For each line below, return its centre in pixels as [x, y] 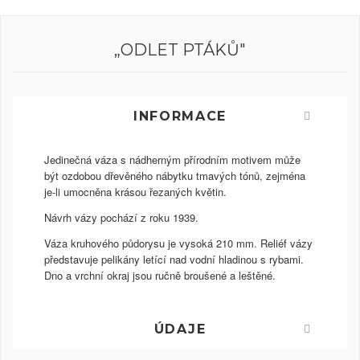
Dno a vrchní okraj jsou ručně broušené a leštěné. [160, 276]
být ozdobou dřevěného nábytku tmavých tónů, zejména [175, 176]
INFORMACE [180, 117]
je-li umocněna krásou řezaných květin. [136, 192]
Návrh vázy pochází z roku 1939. [122, 218]
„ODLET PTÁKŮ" [180, 50]
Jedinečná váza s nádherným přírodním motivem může [173, 160]
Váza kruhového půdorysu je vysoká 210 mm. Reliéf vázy [179, 243]
